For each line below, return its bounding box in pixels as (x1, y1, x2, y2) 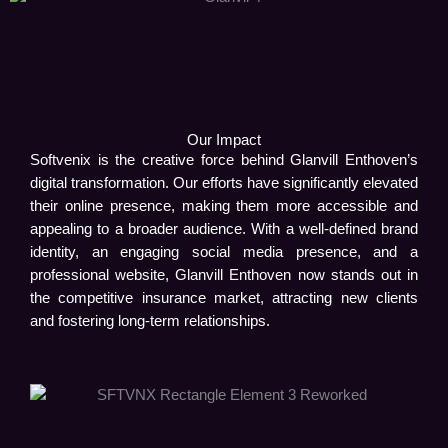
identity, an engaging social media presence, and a (30, 244, 418, 261)
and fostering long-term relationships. (30, 313, 270, 330)
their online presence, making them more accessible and (30, 198, 418, 215)
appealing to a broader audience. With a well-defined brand (30, 221, 418, 238)
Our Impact (187, 132, 261, 149)
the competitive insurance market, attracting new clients (30, 290, 418, 307)
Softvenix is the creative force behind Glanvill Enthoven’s (30, 152, 418, 169)
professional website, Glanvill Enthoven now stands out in (30, 267, 418, 284)
